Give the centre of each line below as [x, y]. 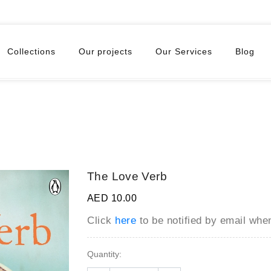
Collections [31, 52]
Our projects [106, 52]
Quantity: [104, 254]
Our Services [184, 52]
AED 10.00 [112, 198]
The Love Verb [127, 176]
